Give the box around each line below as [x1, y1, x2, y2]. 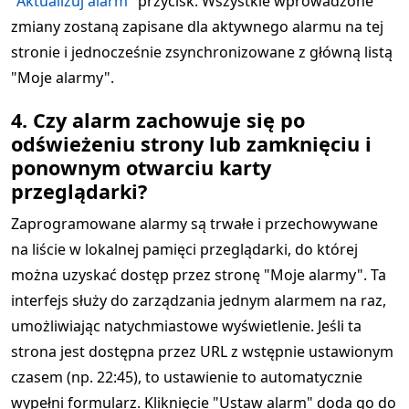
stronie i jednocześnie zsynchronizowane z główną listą [11, 42, 393, 62]
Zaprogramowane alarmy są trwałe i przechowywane [11, 214, 378, 234]
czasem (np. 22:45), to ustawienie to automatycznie [11, 367, 362, 387]
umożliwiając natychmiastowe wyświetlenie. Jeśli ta [11, 316, 362, 336]
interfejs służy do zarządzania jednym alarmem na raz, [11, 290, 386, 310]
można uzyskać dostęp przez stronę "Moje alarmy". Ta [11, 265, 386, 285]
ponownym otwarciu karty [11, 154, 271, 181]
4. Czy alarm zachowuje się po [11, 107, 305, 133]
